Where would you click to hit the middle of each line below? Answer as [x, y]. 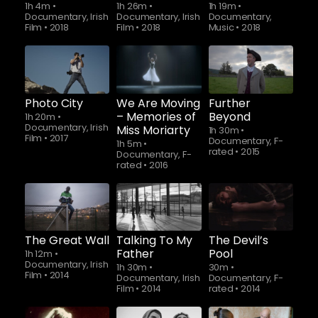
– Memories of [157, 116]
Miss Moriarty [154, 130]
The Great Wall [67, 240]
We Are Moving [159, 103]
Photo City [54, 103]
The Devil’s [238, 240]
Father [136, 253]
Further [229, 103]
